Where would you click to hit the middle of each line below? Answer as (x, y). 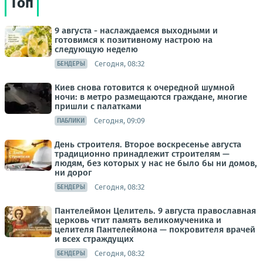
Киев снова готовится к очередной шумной (145, 87)
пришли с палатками (98, 106)
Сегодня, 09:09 (119, 120)
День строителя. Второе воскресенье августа (148, 144)
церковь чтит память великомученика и (138, 220)
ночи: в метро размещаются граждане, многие (151, 97)
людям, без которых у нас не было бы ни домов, (156, 163)
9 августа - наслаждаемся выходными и (136, 31)
